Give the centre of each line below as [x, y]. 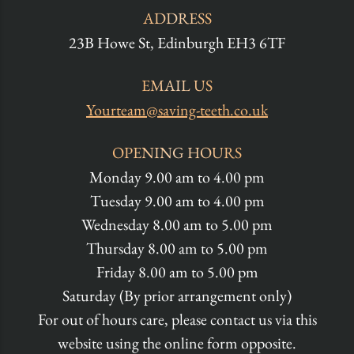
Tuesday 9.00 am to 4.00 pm [177, 201]
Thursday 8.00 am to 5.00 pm [177, 249]
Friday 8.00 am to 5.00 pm [177, 272]
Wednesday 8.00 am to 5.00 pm [177, 225]
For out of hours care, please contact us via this [177, 320]
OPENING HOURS [177, 153]
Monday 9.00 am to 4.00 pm [177, 177]
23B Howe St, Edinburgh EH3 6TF [177, 43]
